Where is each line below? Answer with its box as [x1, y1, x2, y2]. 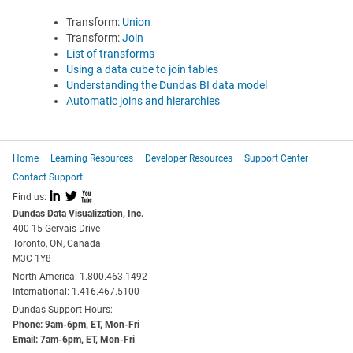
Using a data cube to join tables [66, 63, 218, 76]
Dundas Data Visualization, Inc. [13, 208, 143, 220]
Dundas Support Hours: [13, 304, 113, 316]
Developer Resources [145, 153, 232, 165]
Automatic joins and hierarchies [66, 95, 220, 108]
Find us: [13, 191, 46, 203]
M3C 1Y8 [13, 253, 51, 265]
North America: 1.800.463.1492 [13, 271, 147, 283]
